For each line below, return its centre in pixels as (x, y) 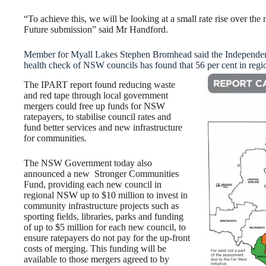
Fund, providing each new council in (93, 184)
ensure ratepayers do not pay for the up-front (107, 237)
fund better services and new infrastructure (103, 127)
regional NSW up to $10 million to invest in (106, 195)
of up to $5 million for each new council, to (105, 227)
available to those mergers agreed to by (96, 259)
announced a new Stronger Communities (101, 173)
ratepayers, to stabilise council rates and (97, 116)
